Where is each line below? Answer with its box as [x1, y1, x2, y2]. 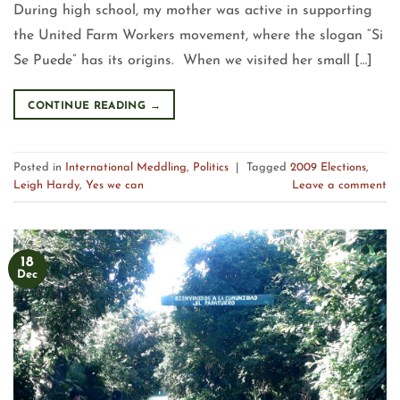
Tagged [246, 161, 290, 173]
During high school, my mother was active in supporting [13, 4, 372, 19]
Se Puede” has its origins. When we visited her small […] [13, 54, 372, 69]
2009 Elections [290, 161, 366, 173]
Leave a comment [292, 179, 387, 191]
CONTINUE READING [28, 101, 150, 112]
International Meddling [65, 161, 187, 173]
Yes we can [86, 179, 144, 191]
